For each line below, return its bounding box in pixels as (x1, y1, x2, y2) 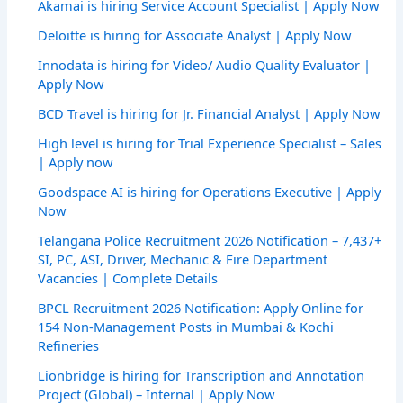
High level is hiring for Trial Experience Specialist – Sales (38, 134, 382, 153)
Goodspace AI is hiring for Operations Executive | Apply (38, 183, 381, 201)
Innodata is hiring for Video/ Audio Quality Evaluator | (38, 56, 372, 75)
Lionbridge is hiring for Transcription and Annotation (38, 366, 365, 385)
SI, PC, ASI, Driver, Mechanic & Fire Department (38, 250, 328, 269)
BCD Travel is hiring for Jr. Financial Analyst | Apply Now (38, 104, 381, 123)
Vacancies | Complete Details (38, 269, 219, 288)
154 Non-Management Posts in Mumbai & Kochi (38, 318, 335, 336)
